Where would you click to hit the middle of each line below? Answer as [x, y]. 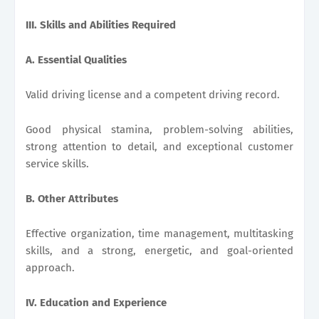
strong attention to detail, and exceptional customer [159, 146]
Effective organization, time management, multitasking [159, 233]
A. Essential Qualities [76, 59]
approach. [50, 267]
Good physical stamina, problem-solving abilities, [159, 129]
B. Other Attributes [72, 198]
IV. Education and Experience [96, 302]
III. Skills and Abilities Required [101, 25]
